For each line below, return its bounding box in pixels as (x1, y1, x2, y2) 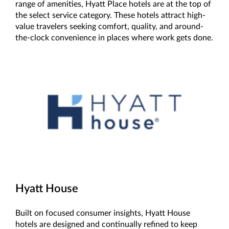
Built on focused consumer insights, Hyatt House (15, 209, 190, 217)
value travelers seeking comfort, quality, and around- (15, 22, 203, 31)
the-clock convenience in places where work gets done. (15, 34, 213, 42)
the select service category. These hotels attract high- (15, 11, 205, 20)
